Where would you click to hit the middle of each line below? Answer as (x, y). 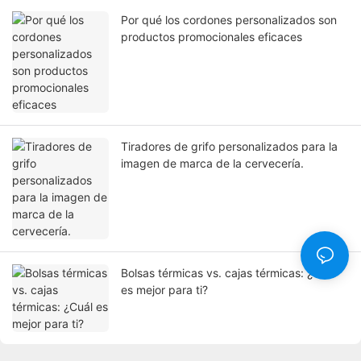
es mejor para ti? (164, 290)
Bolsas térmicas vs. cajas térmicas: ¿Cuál (228, 273)
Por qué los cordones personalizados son (229, 20)
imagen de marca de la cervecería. (212, 164)
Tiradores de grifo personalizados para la (229, 147)
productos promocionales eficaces (212, 37)
